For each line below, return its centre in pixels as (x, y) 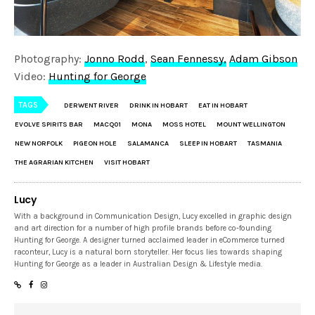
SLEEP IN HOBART (208, 143)
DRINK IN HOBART (159, 105)
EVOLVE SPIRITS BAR (49, 124)
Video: (32, 76)
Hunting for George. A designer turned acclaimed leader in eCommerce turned (150, 240)
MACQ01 (107, 124)
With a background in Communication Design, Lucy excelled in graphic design (153, 216)
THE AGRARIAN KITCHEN (54, 162)
